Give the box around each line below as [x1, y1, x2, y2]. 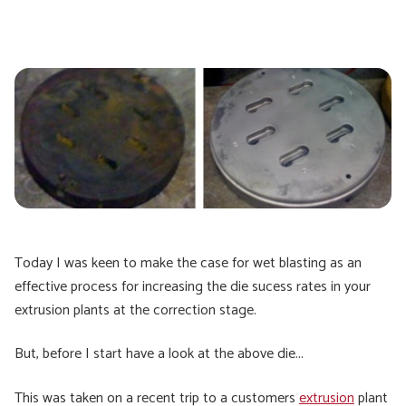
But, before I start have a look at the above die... [14, 342, 304, 367]
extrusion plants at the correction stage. [14, 298, 256, 323]
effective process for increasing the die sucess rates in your [14, 275, 371, 299]
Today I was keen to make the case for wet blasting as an [14, 251, 362, 275]
